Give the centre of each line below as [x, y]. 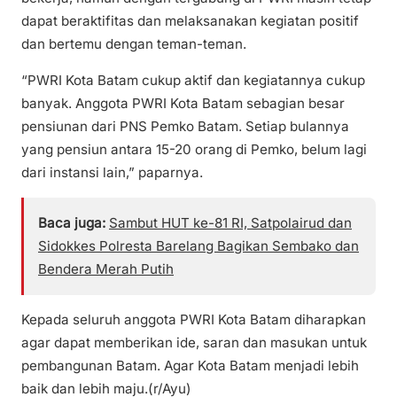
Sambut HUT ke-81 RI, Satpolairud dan [230, 222]
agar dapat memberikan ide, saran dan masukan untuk [194, 343]
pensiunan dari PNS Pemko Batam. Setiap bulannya [185, 126]
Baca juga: [72, 222]
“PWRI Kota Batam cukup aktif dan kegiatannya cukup [193, 80]
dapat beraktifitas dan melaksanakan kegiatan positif [190, 20]
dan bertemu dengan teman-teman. [134, 43]
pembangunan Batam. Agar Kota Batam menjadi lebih [190, 366]
